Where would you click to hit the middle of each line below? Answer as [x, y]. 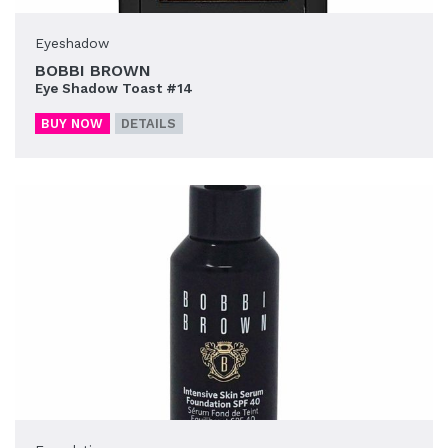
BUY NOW [72, 124]
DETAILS [149, 124]
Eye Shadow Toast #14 [114, 88]
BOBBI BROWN [93, 71]
